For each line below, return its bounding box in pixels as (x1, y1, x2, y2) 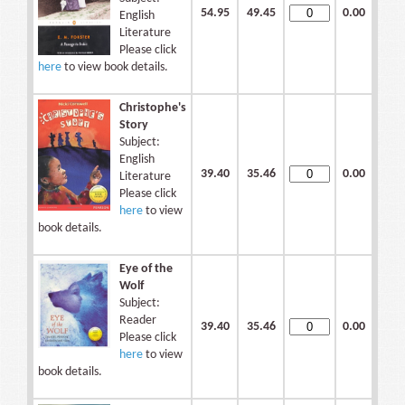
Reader (119, 314, 156, 328)
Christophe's (119, 101, 186, 116)
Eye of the (119, 262, 173, 277)
